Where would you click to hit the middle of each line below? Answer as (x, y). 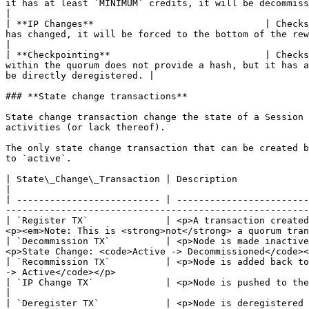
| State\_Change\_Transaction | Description (121, 179)
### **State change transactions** (97, 96)
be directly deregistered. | (80, 76)
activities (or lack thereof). (86, 127)
